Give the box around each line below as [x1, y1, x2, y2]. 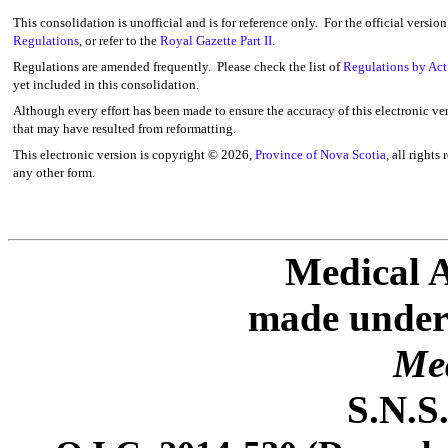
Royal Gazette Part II [160, 33, 272, 48]
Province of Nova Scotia [255, 147, 386, 162]
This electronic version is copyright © [13, 147, 221, 162]
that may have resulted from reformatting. [13, 121, 236, 136]
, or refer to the [79, 33, 160, 48]
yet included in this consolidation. [13, 77, 199, 92]
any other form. [13, 165, 95, 180]
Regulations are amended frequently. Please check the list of [13, 59, 343, 74]
